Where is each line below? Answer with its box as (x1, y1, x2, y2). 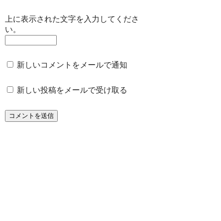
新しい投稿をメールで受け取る (17, 86, 128, 95)
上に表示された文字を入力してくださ (5, 15, 140, 24)
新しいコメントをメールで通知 (17, 61, 128, 70)
